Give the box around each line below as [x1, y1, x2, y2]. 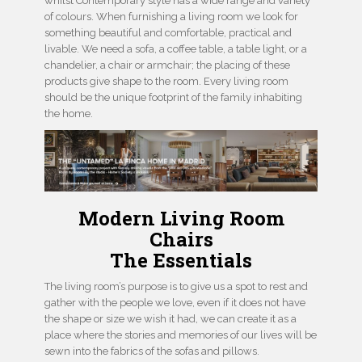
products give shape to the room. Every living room [44, 75, 288, 88]
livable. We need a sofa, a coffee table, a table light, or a [44, 43, 307, 56]
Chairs [149, 225, 213, 252]
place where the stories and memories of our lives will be [44, 328, 317, 341]
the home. [44, 107, 95, 120]
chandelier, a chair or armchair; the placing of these [44, 59, 290, 72]
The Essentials [110, 246, 252, 273]
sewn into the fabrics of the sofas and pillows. [44, 344, 259, 357]
